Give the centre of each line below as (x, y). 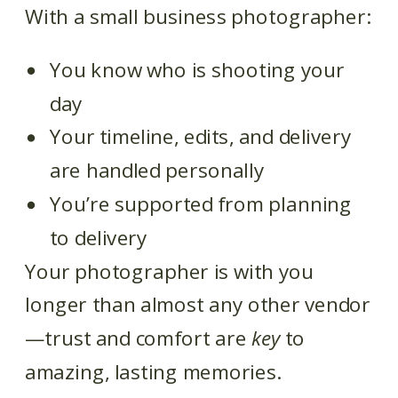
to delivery (99, 238)
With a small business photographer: (197, 17)
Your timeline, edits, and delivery (200, 137)
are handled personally (157, 171)
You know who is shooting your (197, 70)
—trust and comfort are (138, 338)
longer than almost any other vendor (198, 305)
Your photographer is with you (169, 272)
